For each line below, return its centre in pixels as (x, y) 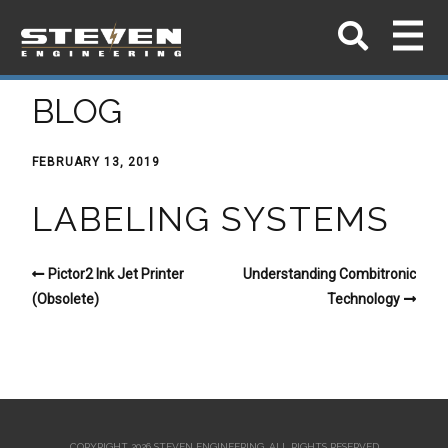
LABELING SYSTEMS (211, 218)
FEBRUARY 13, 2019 (96, 162)
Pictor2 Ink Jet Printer (116, 273)
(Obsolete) (65, 298)
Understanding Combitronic (329, 273)
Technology (363, 298)
